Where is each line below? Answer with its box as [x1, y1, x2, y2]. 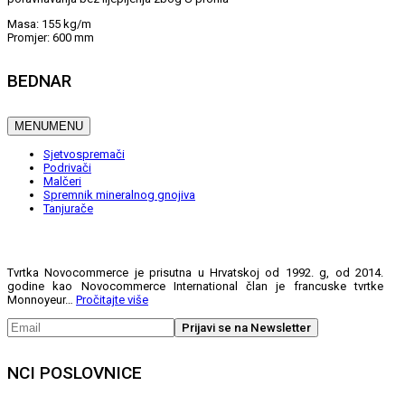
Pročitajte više [76, 292, 148, 306]
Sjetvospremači [43, 146, 125, 161]
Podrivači [43, 160, 91, 174]
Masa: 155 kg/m [7, 17, 91, 32]
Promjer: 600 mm [7, 31, 94, 45]
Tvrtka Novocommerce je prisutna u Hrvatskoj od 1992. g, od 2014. [7, 265, 383, 279]
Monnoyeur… [7, 292, 76, 306]
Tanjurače [43, 201, 93, 215]
